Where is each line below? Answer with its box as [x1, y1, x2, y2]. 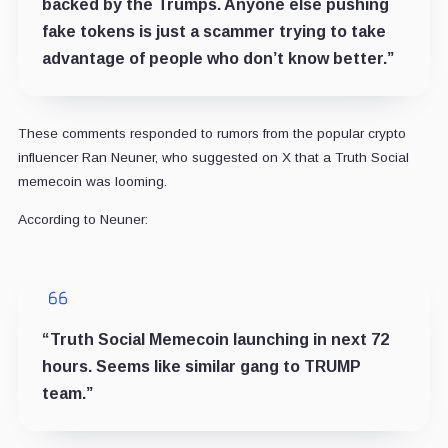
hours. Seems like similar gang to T [41, 357, 315, 375]
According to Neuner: [17, 211, 148, 227]
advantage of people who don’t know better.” [41, 49, 394, 67]
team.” [41, 384, 93, 402]
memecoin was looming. [17, 173, 167, 189]
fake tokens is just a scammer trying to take [41, 22, 386, 40]
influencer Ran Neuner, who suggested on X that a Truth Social [17, 149, 409, 165]
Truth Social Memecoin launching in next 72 [49, 330, 389, 348]
